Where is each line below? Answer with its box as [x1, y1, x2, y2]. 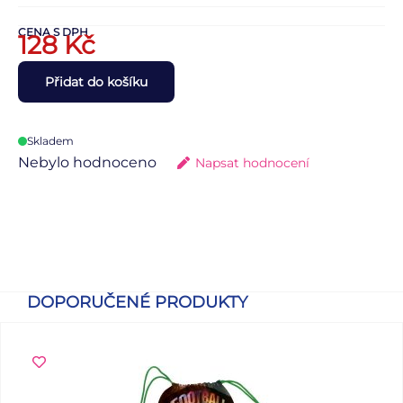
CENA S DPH [18, 24, 88, 39]
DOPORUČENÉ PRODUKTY [27, 291, 247, 312]
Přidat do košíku [45, 73, 148, 90]
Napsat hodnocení [195, 154, 309, 171]
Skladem [27, 133, 74, 148]
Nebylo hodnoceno [18, 153, 157, 171]
